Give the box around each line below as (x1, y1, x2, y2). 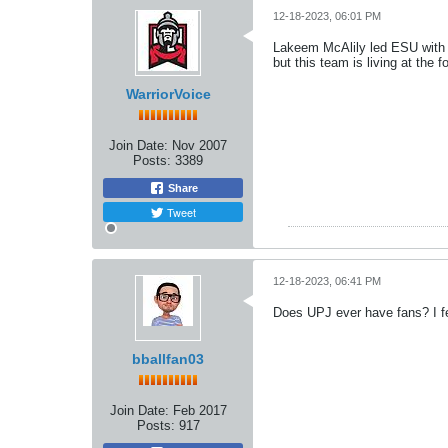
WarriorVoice (125, 86, 211, 102)
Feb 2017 (172, 403, 227, 418)
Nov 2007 (172, 138, 227, 153)
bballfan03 (132, 351, 204, 367)
